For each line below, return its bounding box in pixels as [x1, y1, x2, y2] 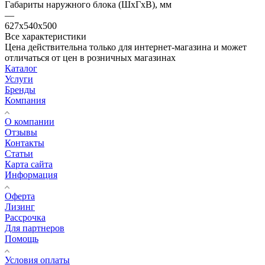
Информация [5, 169, 57, 180]
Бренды [5, 84, 35, 95]
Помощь [5, 233, 38, 244]
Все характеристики [5, 31, 86, 41]
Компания [5, 95, 46, 105]
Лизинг [5, 201, 35, 212]
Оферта [5, 190, 35, 201]
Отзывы [5, 127, 37, 137]
